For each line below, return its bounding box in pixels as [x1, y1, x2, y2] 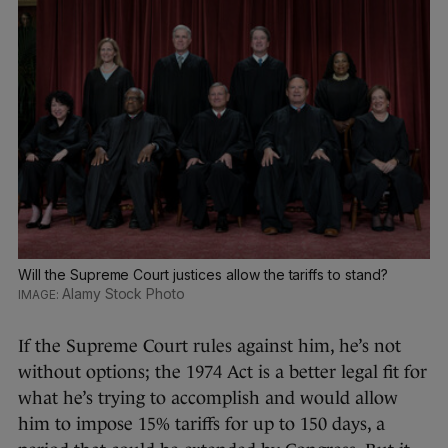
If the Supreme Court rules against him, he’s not [18, 335, 401, 356]
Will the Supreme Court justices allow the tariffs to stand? [18, 265, 388, 283]
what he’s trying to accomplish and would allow [18, 387, 398, 408]
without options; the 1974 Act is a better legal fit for [18, 361, 427, 382]
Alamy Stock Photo [61, 284, 186, 302]
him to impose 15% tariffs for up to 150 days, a [18, 413, 385, 434]
